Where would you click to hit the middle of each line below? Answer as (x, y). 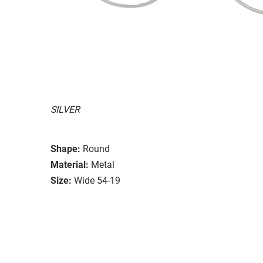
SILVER (65, 109)
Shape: (65, 149)
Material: (70, 164)
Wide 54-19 (97, 180)
